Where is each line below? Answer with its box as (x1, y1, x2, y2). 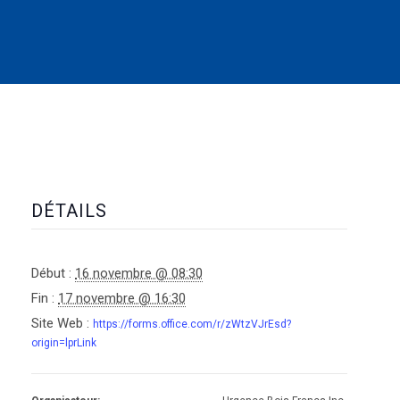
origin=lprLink (31, 337, 96, 350)
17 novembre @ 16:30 (58, 290, 186, 307)
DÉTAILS (31, 200, 107, 222)
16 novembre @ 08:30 (75, 265, 203, 282)
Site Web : (31, 315, 89, 332)
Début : (31, 265, 71, 282)
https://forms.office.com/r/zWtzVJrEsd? (93, 318, 291, 331)
